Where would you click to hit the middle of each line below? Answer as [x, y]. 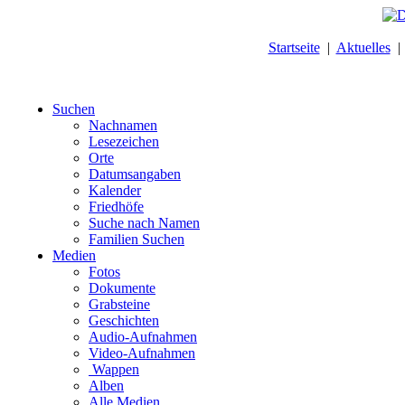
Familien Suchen [137, 239]
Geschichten [124, 320]
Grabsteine [119, 304]
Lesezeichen [124, 141]
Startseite [294, 47]
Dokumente [122, 288]
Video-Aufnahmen [142, 353]
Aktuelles [363, 47]
